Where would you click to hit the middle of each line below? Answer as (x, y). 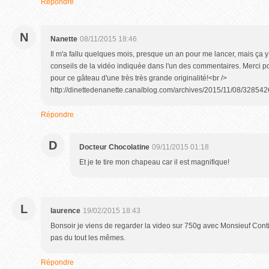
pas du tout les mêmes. (88, 238)
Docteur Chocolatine (114, 147)
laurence (65, 211)
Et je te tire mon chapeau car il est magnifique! (154, 162)
